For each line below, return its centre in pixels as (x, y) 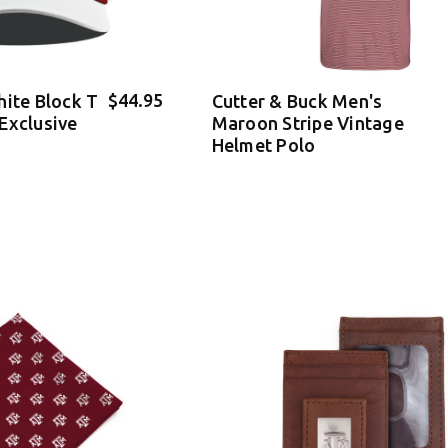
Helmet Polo (263, 145)
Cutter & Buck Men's (297, 101)
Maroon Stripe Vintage (307, 123)
